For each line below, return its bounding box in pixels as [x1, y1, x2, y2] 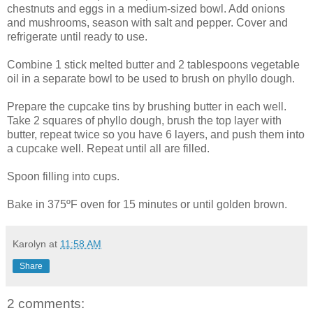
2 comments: [7, 296, 85, 311]
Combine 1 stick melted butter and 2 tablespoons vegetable [7, 58, 300, 71]
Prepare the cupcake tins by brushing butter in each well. [7, 100, 286, 112]
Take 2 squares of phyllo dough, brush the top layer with [7, 114, 282, 126]
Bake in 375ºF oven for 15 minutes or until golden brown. [7, 198, 287, 210]
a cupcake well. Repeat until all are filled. [7, 142, 210, 154]
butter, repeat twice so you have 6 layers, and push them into [7, 128, 305, 140]
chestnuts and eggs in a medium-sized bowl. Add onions [7, 2, 285, 15]
